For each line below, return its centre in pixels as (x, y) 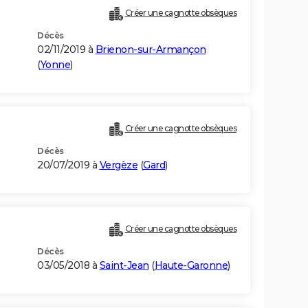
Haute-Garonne (191, 266)
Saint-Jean (124, 266)
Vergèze (118, 165)
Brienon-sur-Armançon (151, 50)
